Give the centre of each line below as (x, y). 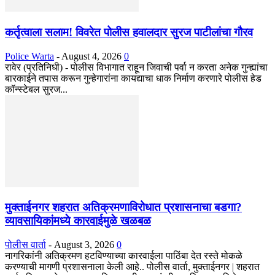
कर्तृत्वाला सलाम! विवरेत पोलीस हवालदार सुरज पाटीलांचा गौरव (129, 33)
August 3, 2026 (84, 245)
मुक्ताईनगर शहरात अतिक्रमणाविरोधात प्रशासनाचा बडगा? (123, 207)
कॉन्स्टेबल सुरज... (36, 89)
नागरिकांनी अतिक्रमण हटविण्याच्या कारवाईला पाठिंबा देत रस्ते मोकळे (124, 256)
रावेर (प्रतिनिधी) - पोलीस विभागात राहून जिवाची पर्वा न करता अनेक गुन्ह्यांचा (136, 67)
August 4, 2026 (91, 56)
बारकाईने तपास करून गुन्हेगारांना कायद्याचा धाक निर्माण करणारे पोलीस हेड (133, 78)
